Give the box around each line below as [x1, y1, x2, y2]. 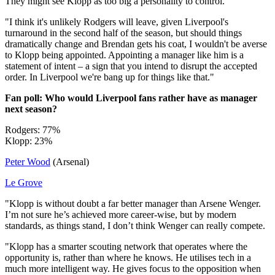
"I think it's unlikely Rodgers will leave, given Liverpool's [5, 16, 228, 27]
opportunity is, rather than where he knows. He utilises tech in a [5, 252, 251, 263]
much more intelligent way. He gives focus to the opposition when [5, 263, 261, 274]
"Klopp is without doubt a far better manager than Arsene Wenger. [5, 198, 261, 209]
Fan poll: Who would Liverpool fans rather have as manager [5, 92, 257, 103]
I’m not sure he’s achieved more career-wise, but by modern [5, 209, 236, 220]
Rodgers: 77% [5, 124, 60, 135]
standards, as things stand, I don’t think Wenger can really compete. [5, 220, 265, 231]
